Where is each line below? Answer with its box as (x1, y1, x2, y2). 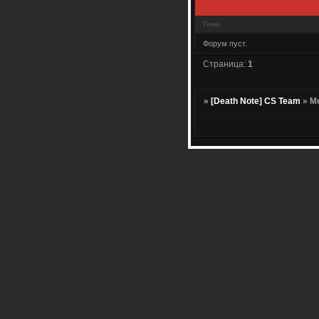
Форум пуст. (203, 38, 247, 48)
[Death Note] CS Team (211, 96, 301, 107)
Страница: (203, 58, 249, 69)
